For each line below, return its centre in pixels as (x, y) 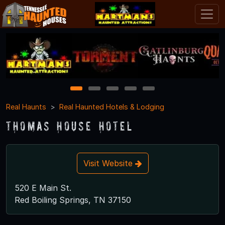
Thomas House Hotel (70, 126)
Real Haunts (26, 106)
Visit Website (109, 163)
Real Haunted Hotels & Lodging (112, 106)
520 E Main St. (43, 188)
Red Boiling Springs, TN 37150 (73, 200)
